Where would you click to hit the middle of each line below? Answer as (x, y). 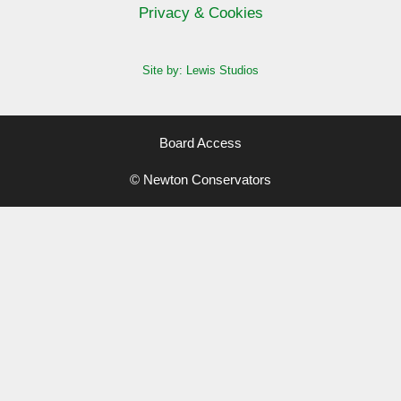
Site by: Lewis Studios (200, 70)
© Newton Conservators (200, 179)
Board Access (200, 143)
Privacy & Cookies (200, 13)
